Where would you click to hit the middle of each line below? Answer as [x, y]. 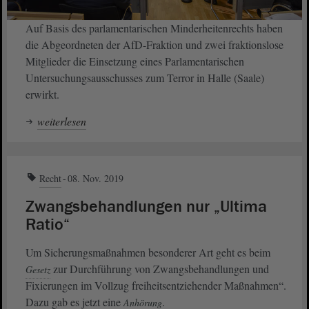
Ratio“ [48, 225]
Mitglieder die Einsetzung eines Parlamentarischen [135, 61]
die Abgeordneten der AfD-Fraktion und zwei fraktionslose [154, 45]
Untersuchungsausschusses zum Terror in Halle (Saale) [145, 78]
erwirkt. [42, 94]
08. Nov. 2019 [96, 179]
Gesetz [38, 270]
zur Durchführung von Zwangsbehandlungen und [160, 269]
